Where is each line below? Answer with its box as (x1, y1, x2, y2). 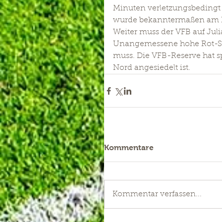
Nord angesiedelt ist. (113, 64, 190, 72)
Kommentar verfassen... (112, 190, 202, 198)
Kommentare (104, 143, 154, 152)
